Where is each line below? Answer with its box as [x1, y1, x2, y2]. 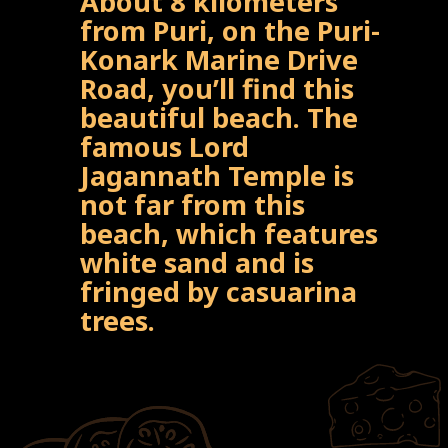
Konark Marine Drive [80, 40, 359, 78]
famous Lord [80, 127, 250, 165]
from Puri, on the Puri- [80, 11, 381, 49]
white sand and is [80, 243, 315, 281]
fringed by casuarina [80, 272, 358, 310]
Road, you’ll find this [80, 69, 355, 107]
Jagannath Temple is [80, 156, 355, 194]
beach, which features [80, 214, 379, 252]
